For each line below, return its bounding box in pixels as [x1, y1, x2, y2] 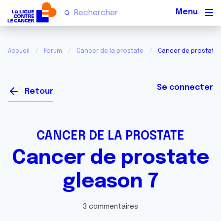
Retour [25, 87, 53, 96]
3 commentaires [83, 203, 138, 210]
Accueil [8, 48, 30, 54]
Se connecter [157, 83, 213, 92]
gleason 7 [63, 172, 158, 192]
